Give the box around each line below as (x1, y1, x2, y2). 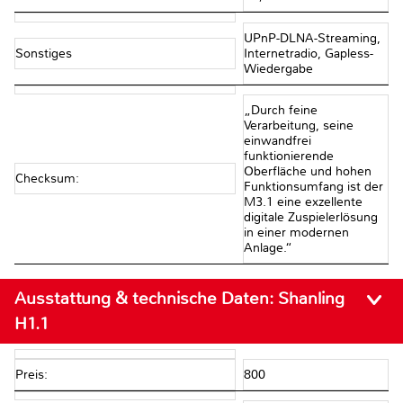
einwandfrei (243, 132, 311, 148)
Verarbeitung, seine (243, 117, 354, 133)
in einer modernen (243, 224, 349, 240)
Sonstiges (15, 45, 72, 61)
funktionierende (243, 148, 334, 164)
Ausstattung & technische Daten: (14, 286, 278, 309)
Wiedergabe (243, 60, 317, 76)
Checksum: (15, 171, 79, 187)
